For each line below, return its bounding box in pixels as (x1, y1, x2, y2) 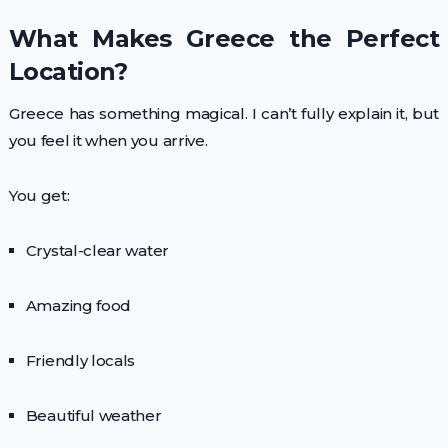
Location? (8, 57, 128, 87)
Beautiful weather (25, 406, 162, 426)
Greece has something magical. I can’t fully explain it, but (8, 104, 440, 124)
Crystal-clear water (25, 241, 169, 261)
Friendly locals (25, 351, 136, 371)
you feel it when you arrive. (8, 131, 208, 151)
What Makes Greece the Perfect (8, 24, 440, 54)
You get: (8, 186, 70, 206)
